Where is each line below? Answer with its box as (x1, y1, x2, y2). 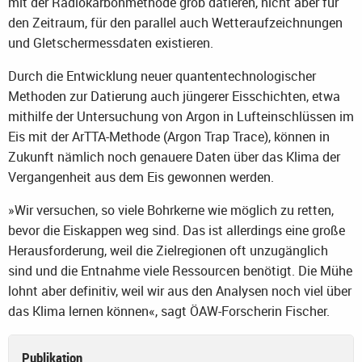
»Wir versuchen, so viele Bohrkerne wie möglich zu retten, (8, 201, 334, 220)
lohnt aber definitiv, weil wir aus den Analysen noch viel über (8, 282, 351, 301)
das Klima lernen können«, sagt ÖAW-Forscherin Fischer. (8, 302, 330, 321)
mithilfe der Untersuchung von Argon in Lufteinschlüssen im (8, 107, 354, 126)
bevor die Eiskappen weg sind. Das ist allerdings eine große (8, 221, 345, 240)
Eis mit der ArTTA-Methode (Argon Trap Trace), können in (8, 128, 330, 146)
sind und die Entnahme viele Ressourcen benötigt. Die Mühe (8, 262, 352, 280)
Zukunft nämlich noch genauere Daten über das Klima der (8, 148, 340, 166)
